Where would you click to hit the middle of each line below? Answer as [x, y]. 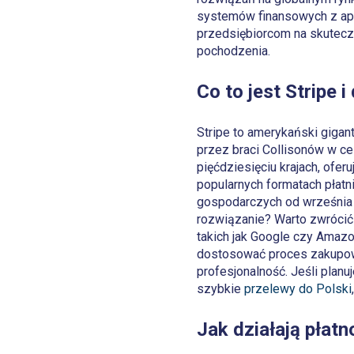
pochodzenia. [233, 51]
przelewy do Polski [298, 288]
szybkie [220, 288]
